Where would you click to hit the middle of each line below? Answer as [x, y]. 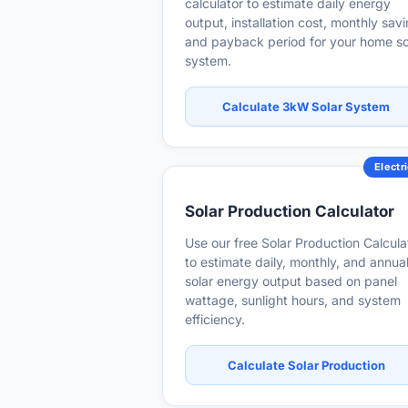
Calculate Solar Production [306, 365]
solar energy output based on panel [291, 281]
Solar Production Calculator [290, 211]
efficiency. [215, 319]
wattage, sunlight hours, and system [293, 300]
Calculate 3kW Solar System [306, 107]
